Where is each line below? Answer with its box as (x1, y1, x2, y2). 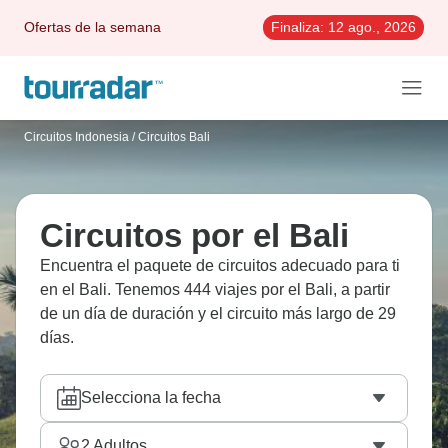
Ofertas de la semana (24, 19, 161, 35)
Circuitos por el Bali (40, 217, 349, 254)
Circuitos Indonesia (24, 130, 129, 144)
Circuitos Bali (138, 130, 210, 144)
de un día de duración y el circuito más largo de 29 (40, 305, 396, 322)
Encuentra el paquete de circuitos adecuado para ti (40, 257, 400, 274)
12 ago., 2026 (324, 19, 416, 35)
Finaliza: (271, 19, 324, 35)
